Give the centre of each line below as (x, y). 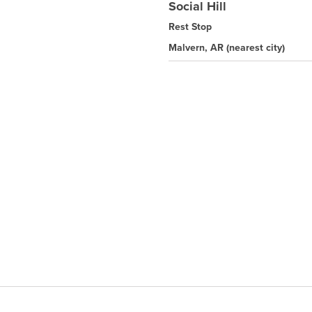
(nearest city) (256, 47)
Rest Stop (190, 26)
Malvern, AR (197, 47)
